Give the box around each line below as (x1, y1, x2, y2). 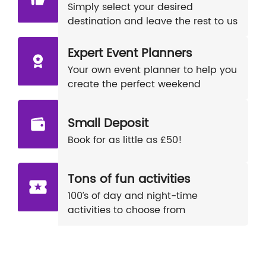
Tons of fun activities (68, 170, 191, 189)
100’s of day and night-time (68, 188, 198, 204)
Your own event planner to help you (68, 62, 237, 78)
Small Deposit (68, 114, 148, 134)
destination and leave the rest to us (68, 14, 237, 29)
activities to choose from (68, 202, 185, 218)
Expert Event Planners (68, 44, 192, 64)
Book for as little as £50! (68, 132, 182, 148)
